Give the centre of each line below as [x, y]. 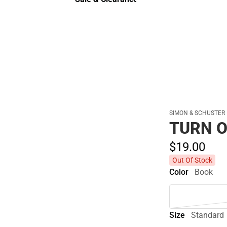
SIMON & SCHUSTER [197, 113]
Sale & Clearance [101, 14]
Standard [208, 215]
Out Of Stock [193, 160]
